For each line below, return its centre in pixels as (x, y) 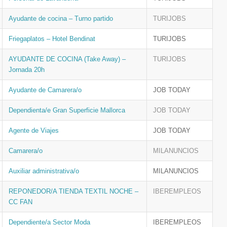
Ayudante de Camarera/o (45, 90)
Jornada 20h (27, 70)
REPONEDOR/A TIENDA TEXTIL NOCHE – (73, 191)
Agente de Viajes (34, 130)
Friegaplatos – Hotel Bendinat (52, 39)
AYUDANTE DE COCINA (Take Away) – (67, 59)
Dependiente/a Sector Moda (49, 222)
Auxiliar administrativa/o (44, 171)
